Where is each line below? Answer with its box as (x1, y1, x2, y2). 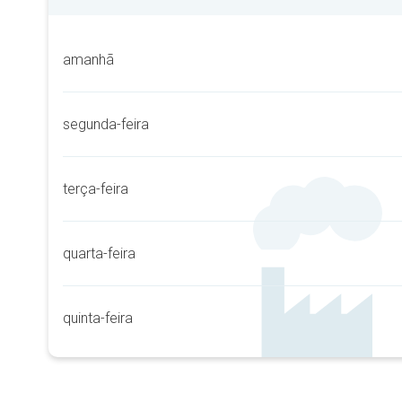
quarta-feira (63, 245, 135, 262)
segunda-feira (63, 116, 149, 133)
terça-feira (63, 180, 128, 197)
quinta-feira (63, 310, 133, 327)
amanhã (63, 51, 114, 68)
